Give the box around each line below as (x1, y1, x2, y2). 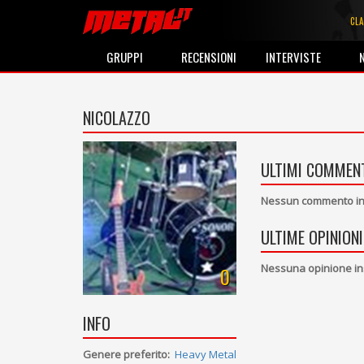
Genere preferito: (83, 347, 170, 362)
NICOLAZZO (83, 106, 150, 130)
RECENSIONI (181, 48, 237, 66)
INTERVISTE (266, 48, 322, 66)
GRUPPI (106, 48, 144, 66)
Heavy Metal (175, 347, 237, 362)
